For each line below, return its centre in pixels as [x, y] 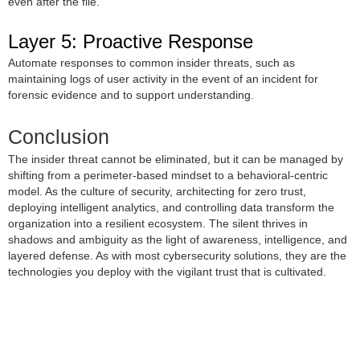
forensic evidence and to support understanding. [131, 95]
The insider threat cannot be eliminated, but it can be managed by [176, 159]
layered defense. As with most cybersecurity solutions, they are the [177, 255]
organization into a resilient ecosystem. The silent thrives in [158, 223]
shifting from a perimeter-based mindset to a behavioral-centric [168, 175]
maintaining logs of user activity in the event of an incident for [163, 79]
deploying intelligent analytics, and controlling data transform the [171, 207]
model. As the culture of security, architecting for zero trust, [157, 191]
